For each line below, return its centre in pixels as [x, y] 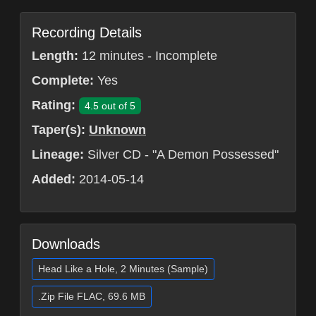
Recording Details [87, 33]
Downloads [66, 244]
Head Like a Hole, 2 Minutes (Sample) [123, 269]
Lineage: [58, 155]
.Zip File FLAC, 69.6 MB [92, 297]
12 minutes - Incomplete [148, 56]
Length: [55, 56]
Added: [54, 180]
